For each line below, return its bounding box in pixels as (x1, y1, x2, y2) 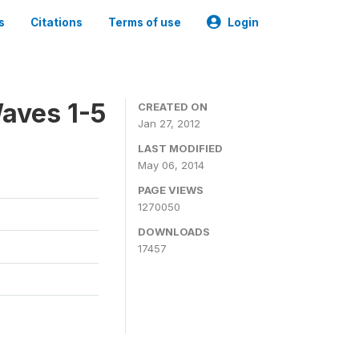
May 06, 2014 (138, 159, 204, 171)
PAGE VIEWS (138, 184, 204, 196)
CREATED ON (138, 100, 208, 113)
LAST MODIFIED (138, 142, 223, 155)
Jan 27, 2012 (138, 117, 200, 130)
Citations (30, 16, 83, 29)
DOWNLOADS (138, 225, 210, 238)
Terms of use (108, 16, 181, 29)
